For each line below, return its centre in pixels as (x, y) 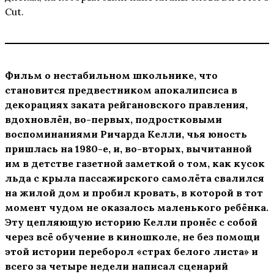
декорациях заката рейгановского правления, (126, 105)
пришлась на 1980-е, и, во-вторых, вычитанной (128, 149)
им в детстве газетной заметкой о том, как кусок (135, 164)
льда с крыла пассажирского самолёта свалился (135, 178)
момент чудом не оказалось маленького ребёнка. (137, 208)
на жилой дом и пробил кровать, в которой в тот (134, 193)
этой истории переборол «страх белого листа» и (131, 252)
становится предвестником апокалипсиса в (121, 90)
